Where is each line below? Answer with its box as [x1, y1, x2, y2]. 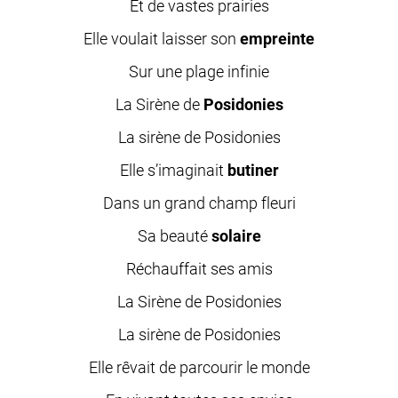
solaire [211, 227, 261, 246]
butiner [227, 161, 279, 180]
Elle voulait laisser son [84, 29, 240, 49]
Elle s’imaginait [119, 161, 227, 180]
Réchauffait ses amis [125, 259, 273, 279]
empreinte [240, 29, 314, 49]
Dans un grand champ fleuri [102, 194, 296, 213]
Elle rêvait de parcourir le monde [88, 358, 310, 378]
